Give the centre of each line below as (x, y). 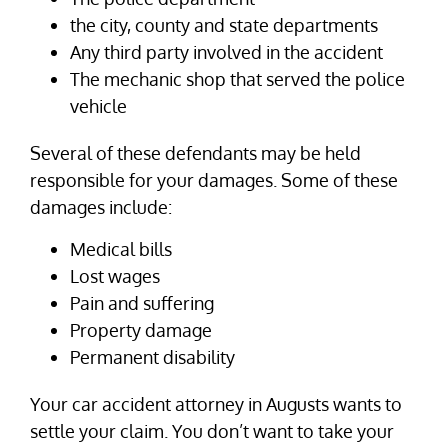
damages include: (101, 207)
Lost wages (115, 275)
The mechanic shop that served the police (237, 79)
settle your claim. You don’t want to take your (212, 430)
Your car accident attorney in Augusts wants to (216, 403)
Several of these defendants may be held (195, 153)
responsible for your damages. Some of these (214, 180)
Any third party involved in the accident (226, 52)
